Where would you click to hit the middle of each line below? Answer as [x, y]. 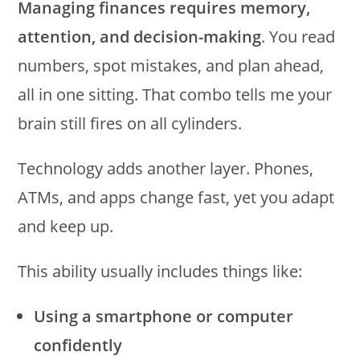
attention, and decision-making [140, 37]
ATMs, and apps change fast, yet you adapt [176, 198]
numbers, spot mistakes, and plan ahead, [171, 66]
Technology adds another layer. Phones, [166, 169]
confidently [78, 346]
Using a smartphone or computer [164, 317]
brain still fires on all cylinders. [130, 124]
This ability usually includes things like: [160, 272]
